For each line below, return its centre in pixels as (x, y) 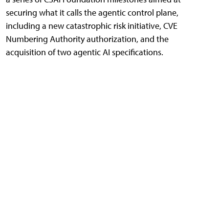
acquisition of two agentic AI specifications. (85, 52)
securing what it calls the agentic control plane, (92, 13)
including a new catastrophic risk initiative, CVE (92, 26)
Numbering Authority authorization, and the (87, 39)
